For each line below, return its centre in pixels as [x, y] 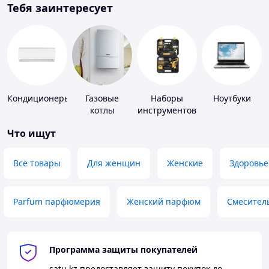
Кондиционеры [39, 98]
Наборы [167, 98]
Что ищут [32, 134]
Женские [185, 163]
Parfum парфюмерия [57, 202]
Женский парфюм [164, 202]
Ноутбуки [232, 98]
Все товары [37, 163]
